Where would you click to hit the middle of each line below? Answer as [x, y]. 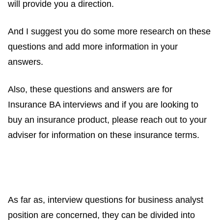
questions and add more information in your [93, 47]
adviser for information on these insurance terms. [104, 135]
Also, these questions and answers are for [90, 90]
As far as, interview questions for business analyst [106, 200]
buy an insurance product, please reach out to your [107, 120]
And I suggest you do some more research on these [109, 32]
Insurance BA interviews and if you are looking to [103, 105]
